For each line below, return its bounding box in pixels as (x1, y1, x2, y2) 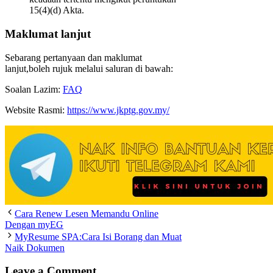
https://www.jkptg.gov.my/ (67, 104, 169, 115)
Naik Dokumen (5, 242, 65, 253)
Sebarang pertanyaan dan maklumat (5, 52, 142, 63)
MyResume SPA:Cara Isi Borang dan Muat (15, 231, 182, 242)
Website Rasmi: (5, 104, 67, 115)
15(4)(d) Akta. (29, 5, 84, 16)
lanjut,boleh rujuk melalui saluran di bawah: (5, 63, 173, 74)
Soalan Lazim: (5, 83, 63, 94)
